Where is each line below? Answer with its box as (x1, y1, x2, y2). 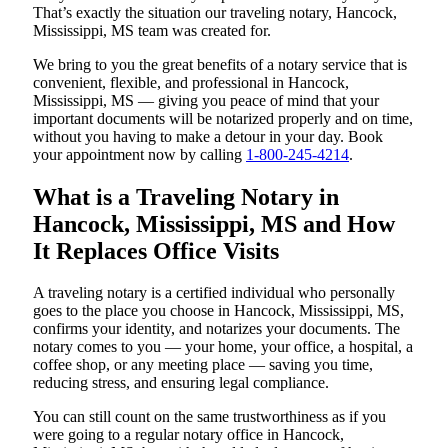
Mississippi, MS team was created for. (33, 21, 271, 39)
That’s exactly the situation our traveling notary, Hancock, (33, 3, 397, 21)
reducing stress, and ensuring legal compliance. (33, 374, 329, 392)
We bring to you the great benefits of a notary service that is (33, 55, 407, 73)
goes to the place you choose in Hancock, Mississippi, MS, (33, 302, 404, 320)
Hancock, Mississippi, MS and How (33, 210, 395, 237)
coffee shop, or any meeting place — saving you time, (33, 356, 373, 374)
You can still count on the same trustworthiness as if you (33, 408, 386, 426)
